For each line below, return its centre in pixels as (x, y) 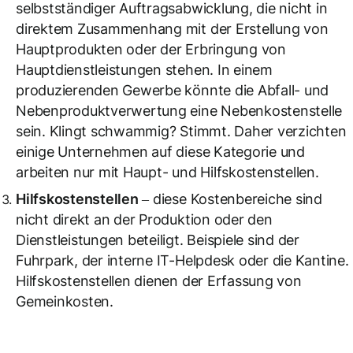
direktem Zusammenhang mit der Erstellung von (172, 29)
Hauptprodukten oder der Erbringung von (151, 49)
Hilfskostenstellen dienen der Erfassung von (159, 281)
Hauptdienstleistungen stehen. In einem (144, 70)
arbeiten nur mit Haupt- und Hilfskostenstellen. (167, 172)
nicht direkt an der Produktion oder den (144, 219)
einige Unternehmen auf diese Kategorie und (160, 152)
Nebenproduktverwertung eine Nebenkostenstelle (179, 111)
